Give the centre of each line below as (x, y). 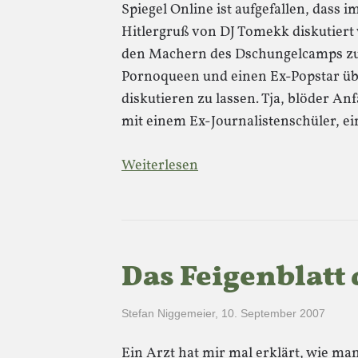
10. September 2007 (273, 313)
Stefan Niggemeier (168, 313)
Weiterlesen (160, 165)
